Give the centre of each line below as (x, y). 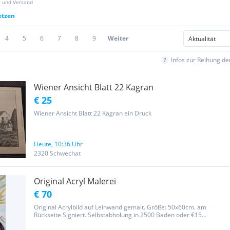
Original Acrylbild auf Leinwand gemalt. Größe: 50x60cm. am (120, 207)
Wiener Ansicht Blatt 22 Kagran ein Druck (93, 113)
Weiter (118, 38)
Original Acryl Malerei (75, 181)
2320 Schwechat (57, 153)
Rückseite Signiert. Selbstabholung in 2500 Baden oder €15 (118, 215)
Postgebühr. (51, 223)
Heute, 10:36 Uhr (58, 144)
